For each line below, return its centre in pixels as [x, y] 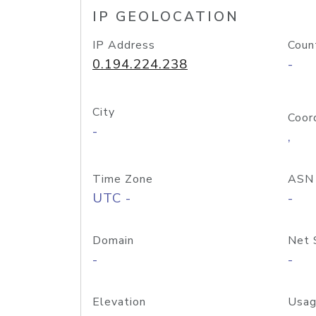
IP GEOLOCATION [166, 17]
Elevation [119, 302]
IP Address [124, 45]
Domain [113, 241]
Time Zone [123, 179]
